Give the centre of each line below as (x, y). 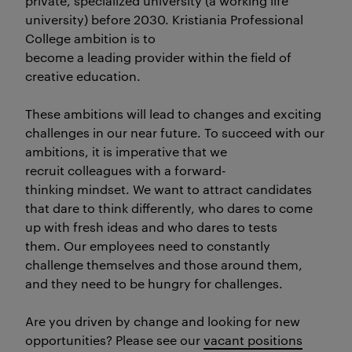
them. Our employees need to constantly (148, 246)
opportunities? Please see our (114, 340)
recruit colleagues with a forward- (126, 170)
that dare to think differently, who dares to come (169, 208)
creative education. (83, 76)
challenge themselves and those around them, (164, 264)
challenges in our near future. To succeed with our (175, 132)
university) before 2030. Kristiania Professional (164, 19)
